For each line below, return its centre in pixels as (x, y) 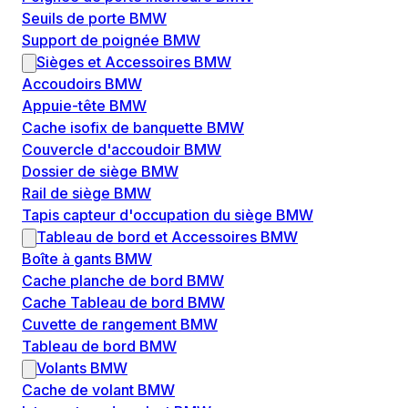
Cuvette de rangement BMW (120, 325)
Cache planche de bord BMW (123, 281)
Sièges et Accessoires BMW (134, 62)
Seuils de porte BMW (94, 19)
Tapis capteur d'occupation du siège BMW (168, 215)
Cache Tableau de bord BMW (123, 303)
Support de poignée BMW (111, 41)
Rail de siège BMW (87, 194)
